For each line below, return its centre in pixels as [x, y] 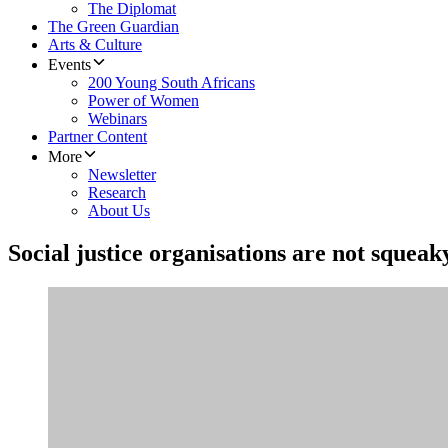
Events [69, 65]
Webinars [117, 119]
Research [117, 193]
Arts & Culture [95, 45]
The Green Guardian [113, 27]
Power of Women [143, 101]
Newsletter [122, 175]
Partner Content [97, 137]
